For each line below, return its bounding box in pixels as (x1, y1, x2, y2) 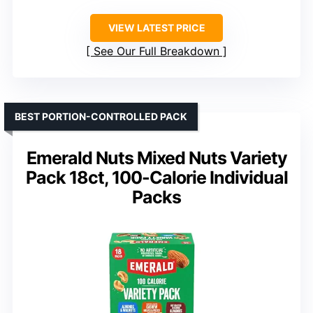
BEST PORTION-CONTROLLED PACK (15, 110, 187, 123)
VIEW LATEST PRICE (108, 22, 205, 34)
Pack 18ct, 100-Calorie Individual (25, 167, 288, 189)
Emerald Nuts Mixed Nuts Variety (26, 147, 287, 169)
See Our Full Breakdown (94, 44, 219, 59)
